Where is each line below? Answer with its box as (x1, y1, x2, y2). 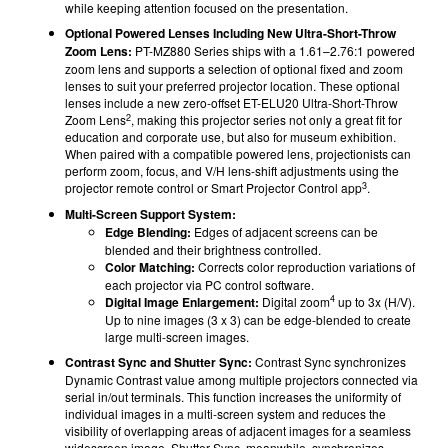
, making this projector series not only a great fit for (131, 111, 402, 128)
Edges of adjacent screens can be (191, 222, 378, 240)
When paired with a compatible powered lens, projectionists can (65, 145, 411, 162)
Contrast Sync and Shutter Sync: (65, 353, 252, 371)
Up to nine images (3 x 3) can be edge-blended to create (105, 310, 411, 328)
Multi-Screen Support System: (65, 204, 236, 223)
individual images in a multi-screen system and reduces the (65, 405, 386, 422)
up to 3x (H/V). (335, 292, 415, 310)
